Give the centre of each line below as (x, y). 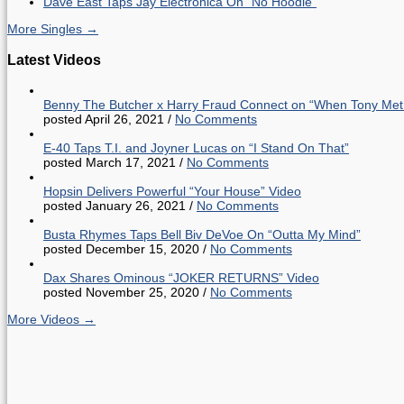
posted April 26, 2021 (104, 119)
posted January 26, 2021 (115, 206)
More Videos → (51, 320)
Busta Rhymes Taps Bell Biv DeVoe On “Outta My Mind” (202, 235)
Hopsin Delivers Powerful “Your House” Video (172, 192)
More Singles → (53, 29)
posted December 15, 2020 (121, 249)
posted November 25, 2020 (121, 293)
